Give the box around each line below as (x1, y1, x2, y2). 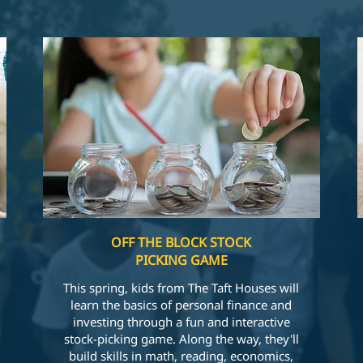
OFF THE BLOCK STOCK (111, 233, 252, 251)
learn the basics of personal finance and (70, 297, 293, 313)
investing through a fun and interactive (72, 314, 290, 330)
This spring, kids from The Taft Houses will (63, 280, 300, 296)
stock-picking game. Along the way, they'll (63, 331, 299, 347)
